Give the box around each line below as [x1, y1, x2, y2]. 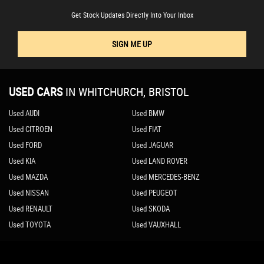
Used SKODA [131, 203, 170, 214]
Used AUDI [9, 108, 39, 119]
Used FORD [9, 140, 42, 151]
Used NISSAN [9, 187, 49, 199]
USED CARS [9, 84, 62, 100]
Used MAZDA [9, 171, 48, 183]
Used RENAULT [9, 203, 52, 214]
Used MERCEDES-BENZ [131, 171, 200, 183]
